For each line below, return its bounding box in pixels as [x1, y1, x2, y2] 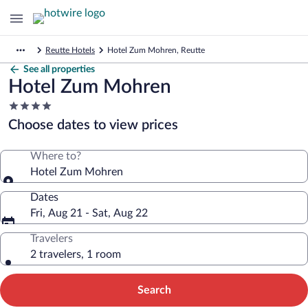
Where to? [30, 151, 81, 162]
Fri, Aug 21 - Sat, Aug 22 [30, 208, 148, 219]
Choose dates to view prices [8, 118, 178, 132]
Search [137, 285, 171, 296]
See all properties [23, 65, 95, 74]
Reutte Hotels [45, 46, 95, 54]
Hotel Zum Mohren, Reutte [107, 46, 205, 54]
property [8, 126, 49, 137]
